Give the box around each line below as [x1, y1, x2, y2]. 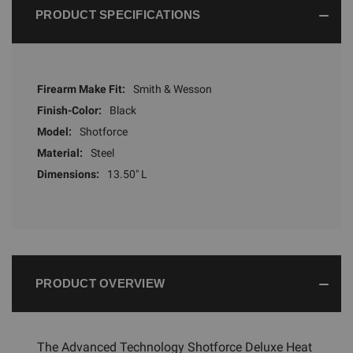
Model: [37, 124, 72, 138]
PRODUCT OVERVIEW [35, 276, 165, 290]
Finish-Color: [37, 103, 102, 117]
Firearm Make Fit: [37, 82, 125, 95]
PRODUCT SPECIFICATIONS [35, 7, 201, 21]
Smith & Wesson [133, 82, 212, 95]
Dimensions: [37, 167, 99, 180]
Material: [37, 146, 83, 159]
